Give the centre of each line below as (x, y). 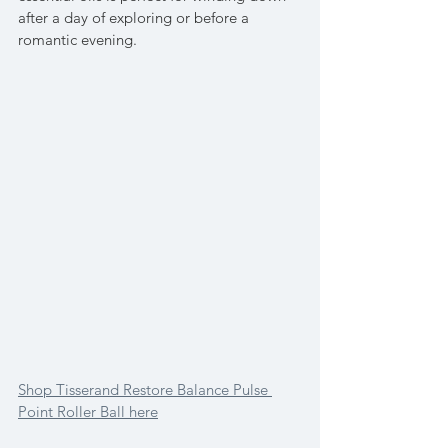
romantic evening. (77, 40)
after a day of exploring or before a (135, 18)
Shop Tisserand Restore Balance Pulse (145, 390)
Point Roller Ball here (88, 412)
